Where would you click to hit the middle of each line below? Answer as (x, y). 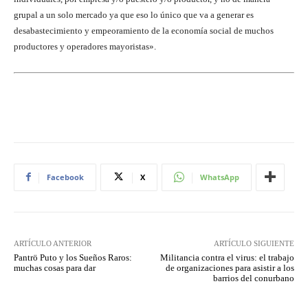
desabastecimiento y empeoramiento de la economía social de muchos (144, 31)
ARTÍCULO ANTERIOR (53, 243)
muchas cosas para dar (55, 267)
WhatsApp (220, 177)
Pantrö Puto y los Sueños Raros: (73, 257)
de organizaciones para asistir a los (230, 267)
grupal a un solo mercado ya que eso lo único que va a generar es (134, 15)
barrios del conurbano (253, 278)
